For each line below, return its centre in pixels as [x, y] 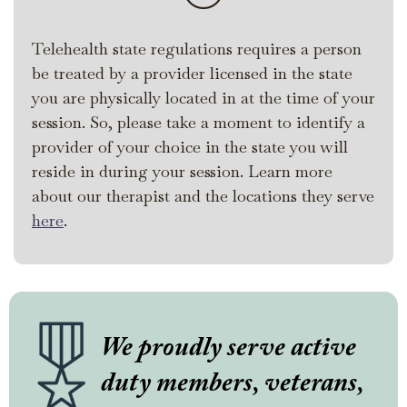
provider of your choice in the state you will [190, 147]
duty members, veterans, [232, 385]
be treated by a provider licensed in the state [192, 74]
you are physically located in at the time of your [203, 98]
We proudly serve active [228, 349]
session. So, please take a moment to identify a [199, 123]
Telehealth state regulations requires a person [197, 49]
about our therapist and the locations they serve [203, 196]
